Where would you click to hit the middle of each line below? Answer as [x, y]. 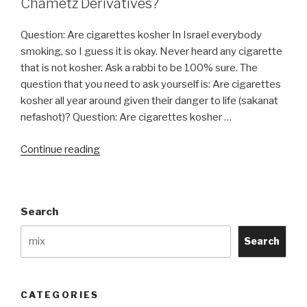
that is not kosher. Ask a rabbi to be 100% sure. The [139, 68]
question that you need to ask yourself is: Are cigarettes [151, 85]
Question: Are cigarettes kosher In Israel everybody [141, 35]
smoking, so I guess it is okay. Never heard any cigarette [151, 52]
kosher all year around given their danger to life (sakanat [149, 101]
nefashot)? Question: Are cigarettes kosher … [126, 118]
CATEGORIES [60, 294]
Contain [117, 181]
